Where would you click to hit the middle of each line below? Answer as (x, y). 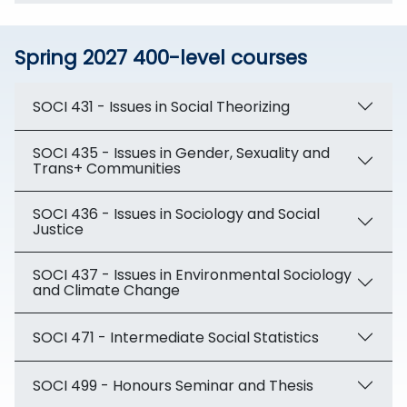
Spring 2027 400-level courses (161, 58)
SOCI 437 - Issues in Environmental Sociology (192, 275)
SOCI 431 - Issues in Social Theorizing (161, 106)
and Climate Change (106, 290)
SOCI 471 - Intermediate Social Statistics (176, 337)
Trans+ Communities (107, 169)
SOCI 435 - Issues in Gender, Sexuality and (181, 153)
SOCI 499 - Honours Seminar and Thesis (173, 385)
